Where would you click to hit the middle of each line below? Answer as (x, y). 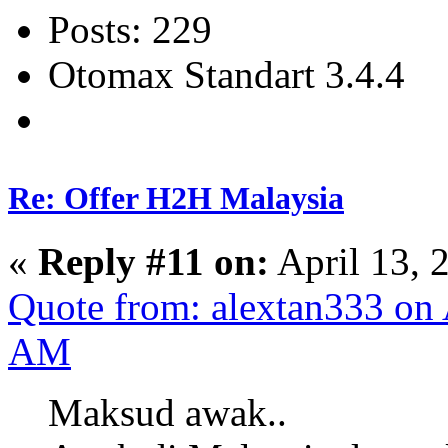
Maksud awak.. (167, 412)
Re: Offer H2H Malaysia (176, 197)
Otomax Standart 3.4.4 (226, 74)
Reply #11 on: (153, 261)
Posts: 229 (130, 29)
